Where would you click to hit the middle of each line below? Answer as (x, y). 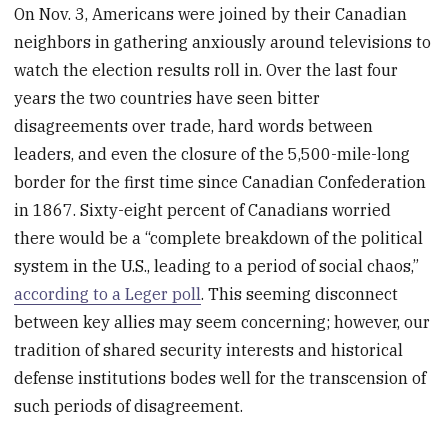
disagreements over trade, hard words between (194, 126)
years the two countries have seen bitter (167, 98)
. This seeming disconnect (300, 294)
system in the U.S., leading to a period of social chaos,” (217, 266)
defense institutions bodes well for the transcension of (220, 378)
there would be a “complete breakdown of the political (219, 238)
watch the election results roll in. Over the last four (206, 70)
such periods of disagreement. (129, 406)
